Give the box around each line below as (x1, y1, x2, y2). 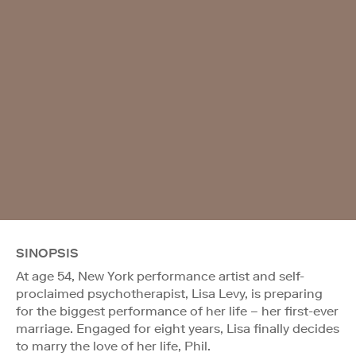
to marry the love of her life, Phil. (16, 338, 211, 354)
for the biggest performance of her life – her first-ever (16, 303, 339, 319)
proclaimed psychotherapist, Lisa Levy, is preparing (16, 285, 323, 301)
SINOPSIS (16, 245, 79, 261)
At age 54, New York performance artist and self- (16, 268, 304, 284)
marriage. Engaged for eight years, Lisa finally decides (16, 320, 339, 336)
